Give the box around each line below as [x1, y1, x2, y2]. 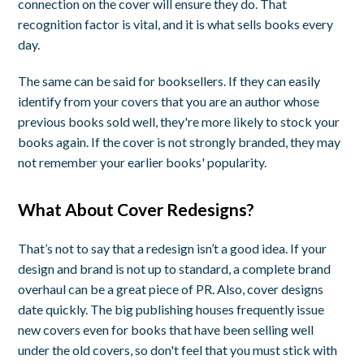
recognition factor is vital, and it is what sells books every [18, 16, 334, 32]
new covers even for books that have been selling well [18, 322, 314, 338]
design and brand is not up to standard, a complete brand [18, 261, 331, 277]
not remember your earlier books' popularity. [18, 154, 267, 171]
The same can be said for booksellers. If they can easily [18, 73, 321, 89]
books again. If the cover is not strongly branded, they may [18, 134, 341, 150]
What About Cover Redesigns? [18, 199, 255, 220]
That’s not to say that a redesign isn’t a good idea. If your [18, 240, 327, 257]
